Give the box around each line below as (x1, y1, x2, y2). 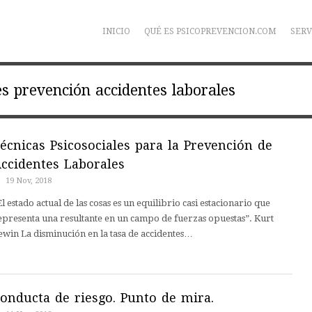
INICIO (102, 26, 130, 36)
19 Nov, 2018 (3, 176, 52, 185)
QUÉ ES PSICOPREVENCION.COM (144, 26, 276, 36)
